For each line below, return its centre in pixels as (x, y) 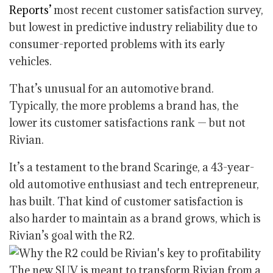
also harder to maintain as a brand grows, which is (135, 218)
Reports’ (30, 10)
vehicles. (30, 61)
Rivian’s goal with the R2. (72, 236)
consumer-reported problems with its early (117, 44)
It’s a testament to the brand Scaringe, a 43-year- (132, 167)
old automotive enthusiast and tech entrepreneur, (134, 184)
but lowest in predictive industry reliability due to (133, 27)
